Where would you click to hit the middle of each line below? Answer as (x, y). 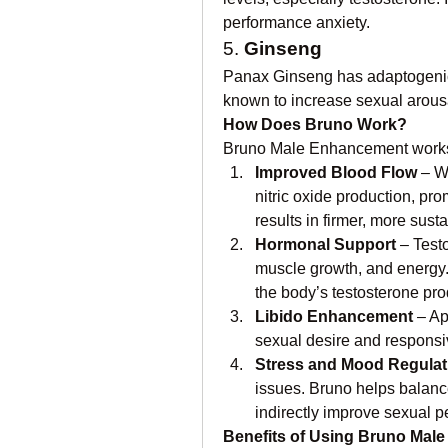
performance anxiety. (296, 22)
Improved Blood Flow (336, 172)
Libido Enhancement (334, 316)
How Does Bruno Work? (315, 124)
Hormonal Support (325, 244)
